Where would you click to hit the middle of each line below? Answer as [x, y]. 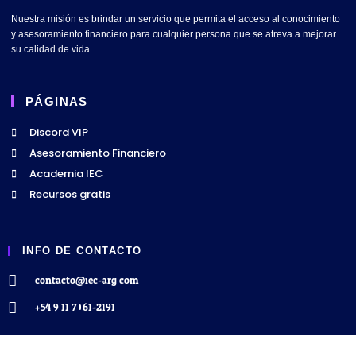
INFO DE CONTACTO [82, 252]
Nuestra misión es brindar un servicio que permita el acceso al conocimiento [176, 19]
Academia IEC [66, 174]
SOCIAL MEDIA [70, 341]
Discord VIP [59, 133]
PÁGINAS [57, 102]
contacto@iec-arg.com [86, 281]
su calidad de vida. [52, 50]
